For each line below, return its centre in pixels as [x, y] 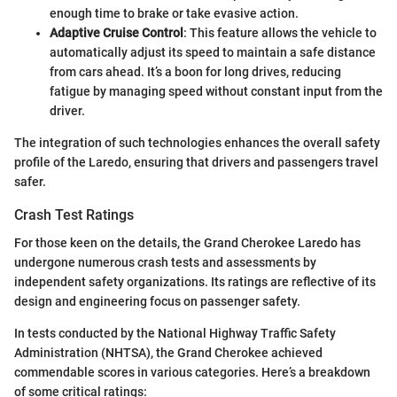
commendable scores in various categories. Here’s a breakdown [192, 373]
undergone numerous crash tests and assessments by [165, 263]
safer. [30, 182]
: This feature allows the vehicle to [280, 33]
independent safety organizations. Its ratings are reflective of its [195, 282]
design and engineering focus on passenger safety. [157, 302]
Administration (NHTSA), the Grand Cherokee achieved [168, 353]
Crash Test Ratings [74, 215]
